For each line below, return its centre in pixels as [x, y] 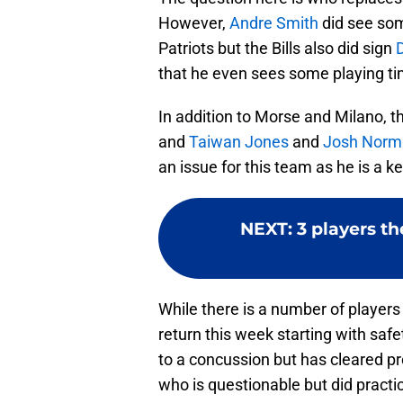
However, [194, 23]
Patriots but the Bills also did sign [277, 49]
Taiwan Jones [239, 142]
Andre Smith [274, 23]
